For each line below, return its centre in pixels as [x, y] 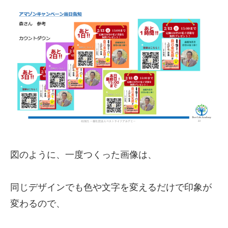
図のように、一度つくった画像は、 [83, 155]
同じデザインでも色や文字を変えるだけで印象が [111, 187]
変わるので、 [38, 204]
